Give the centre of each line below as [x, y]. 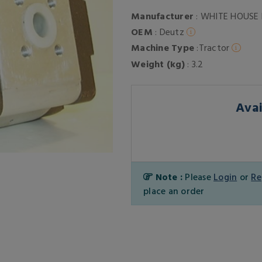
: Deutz [168, 32]
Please [199, 176]
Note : [169, 176]
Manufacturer [162, 16]
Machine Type [163, 48]
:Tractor [212, 48]
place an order [174, 190]
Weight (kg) [158, 63]
